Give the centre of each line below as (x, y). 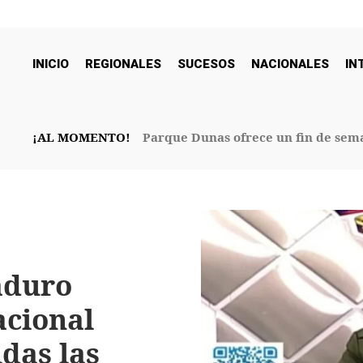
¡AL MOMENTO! (81, 137)
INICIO (51, 64)
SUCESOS (206, 64)
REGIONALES (123, 64)
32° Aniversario (190, 158)
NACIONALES (290, 64)
